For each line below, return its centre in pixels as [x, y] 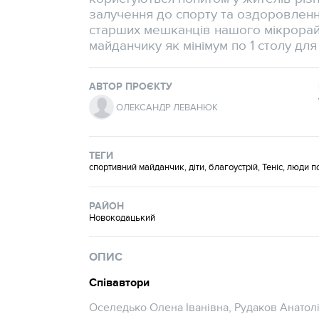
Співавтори [120, 282]
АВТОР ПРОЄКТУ [131, 86]
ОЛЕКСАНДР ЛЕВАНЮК [167, 107]
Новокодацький [122, 218]
